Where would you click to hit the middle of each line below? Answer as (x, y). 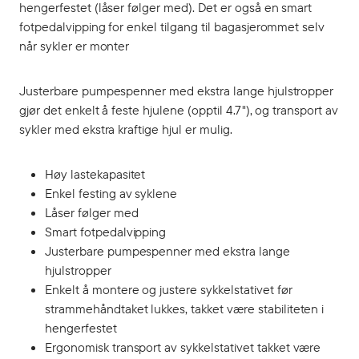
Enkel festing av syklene (111, 193)
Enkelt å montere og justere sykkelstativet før (169, 289)
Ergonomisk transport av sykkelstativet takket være (183, 347)
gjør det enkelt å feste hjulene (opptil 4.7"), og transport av (179, 110)
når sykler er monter (76, 46)
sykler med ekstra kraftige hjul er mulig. (126, 129)
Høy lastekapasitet (95, 174)
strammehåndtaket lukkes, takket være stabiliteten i (185, 309)
